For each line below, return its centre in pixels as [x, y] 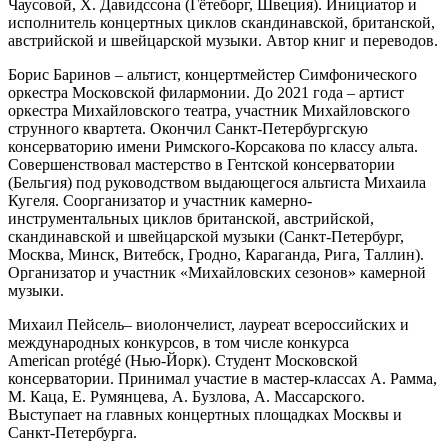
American [39, 360]
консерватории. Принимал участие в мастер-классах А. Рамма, [222, 378]
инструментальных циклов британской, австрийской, [191, 218]
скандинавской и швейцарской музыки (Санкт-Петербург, [206, 236]
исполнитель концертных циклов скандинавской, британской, [221, 22]
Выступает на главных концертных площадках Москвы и [205, 414]
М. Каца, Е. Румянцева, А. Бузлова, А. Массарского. [186, 396]
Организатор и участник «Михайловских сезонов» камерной [217, 272]
